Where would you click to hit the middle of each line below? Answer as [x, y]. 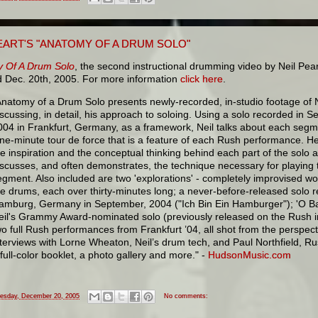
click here [202, 79]
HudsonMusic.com [250, 255]
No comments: [186, 296]
